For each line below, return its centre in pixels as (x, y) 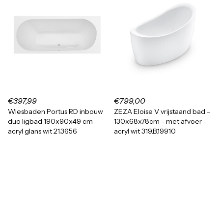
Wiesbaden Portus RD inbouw (55, 111)
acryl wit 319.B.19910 (145, 131)
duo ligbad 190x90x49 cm (50, 121)
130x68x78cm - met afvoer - (160, 121)
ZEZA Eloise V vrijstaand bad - (162, 111)
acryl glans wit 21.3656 (42, 131)
